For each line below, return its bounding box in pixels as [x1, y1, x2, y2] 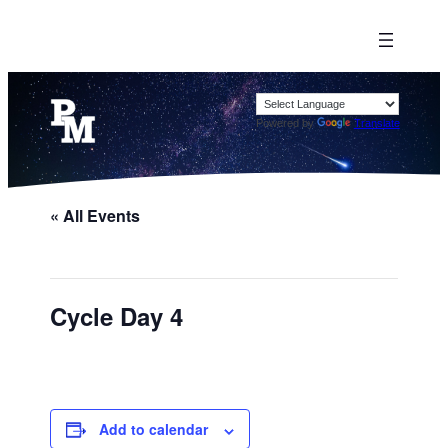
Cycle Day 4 [50, 299, 184, 334]
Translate [353, 117, 400, 129]
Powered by [255, 117, 317, 129]
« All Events [50, 204, 141, 228]
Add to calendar [99, 419, 209, 440]
